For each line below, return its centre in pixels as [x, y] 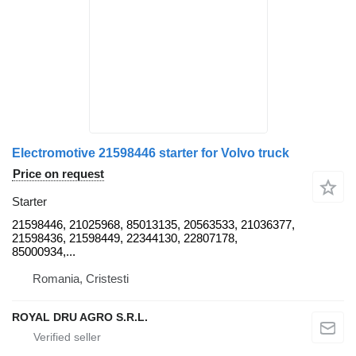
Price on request [58, 173]
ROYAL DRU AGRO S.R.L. [80, 317]
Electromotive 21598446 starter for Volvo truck [151, 153]
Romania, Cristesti [81, 278]
